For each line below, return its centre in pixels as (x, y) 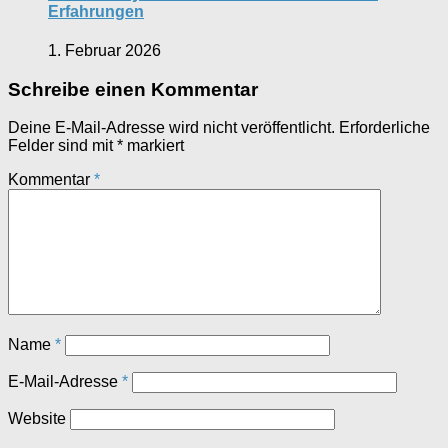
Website (37, 419)
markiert (153, 146)
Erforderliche (384, 128)
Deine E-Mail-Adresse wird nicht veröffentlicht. (171, 128)
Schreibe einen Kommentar (133, 89)
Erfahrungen (96, 11)
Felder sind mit (62, 146)
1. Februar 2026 (104, 50)
